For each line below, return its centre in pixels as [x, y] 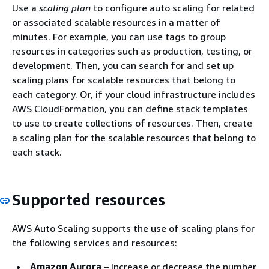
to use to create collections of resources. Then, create [132, 123]
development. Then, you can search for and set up [123, 65]
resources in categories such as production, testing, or [132, 51]
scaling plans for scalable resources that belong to [124, 80]
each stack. [37, 152]
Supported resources [89, 200]
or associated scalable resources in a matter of [116, 22]
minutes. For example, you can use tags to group [119, 37]
